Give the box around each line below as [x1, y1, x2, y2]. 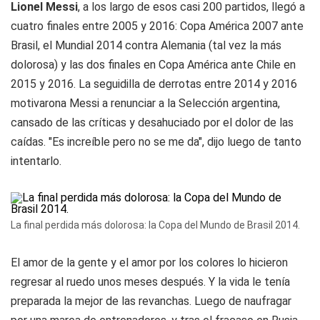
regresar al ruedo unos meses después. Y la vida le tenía [11, 275, 290, 289]
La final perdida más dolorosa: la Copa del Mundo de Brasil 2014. [11, 219, 300, 231]
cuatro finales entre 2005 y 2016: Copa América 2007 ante [11, 19, 304, 33]
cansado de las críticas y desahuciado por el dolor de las [11, 116, 294, 129]
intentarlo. [11, 154, 61, 168]
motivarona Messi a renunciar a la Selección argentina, [11, 96, 280, 110]
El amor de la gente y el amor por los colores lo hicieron [11, 256, 288, 269]
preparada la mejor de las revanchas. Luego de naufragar [11, 294, 291, 308]
